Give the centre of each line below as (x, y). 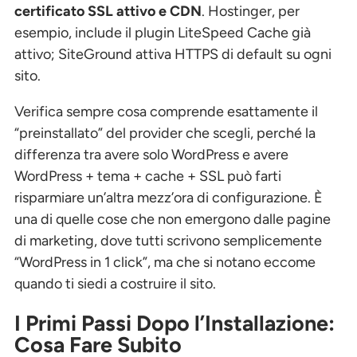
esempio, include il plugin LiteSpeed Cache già (163, 33)
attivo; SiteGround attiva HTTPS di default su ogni (173, 55)
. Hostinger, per (251, 12)
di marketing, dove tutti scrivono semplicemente (168, 241)
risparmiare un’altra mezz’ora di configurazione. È (169, 198)
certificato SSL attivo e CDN (108, 12)
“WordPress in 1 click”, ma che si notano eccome (165, 263)
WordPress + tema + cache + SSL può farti (148, 177)
